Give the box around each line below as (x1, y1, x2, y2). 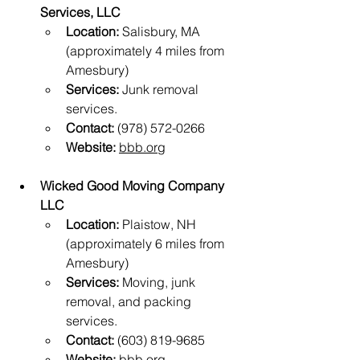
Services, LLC (40, 4, 121, 21)
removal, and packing (66, 293, 194, 310)
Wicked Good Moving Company (40, 178, 227, 194)
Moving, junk (119, 274, 198, 291)
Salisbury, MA (119, 23, 203, 40)
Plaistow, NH (119, 216, 199, 233)
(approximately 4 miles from (66, 43, 227, 59)
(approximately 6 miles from (66, 235, 227, 252)
